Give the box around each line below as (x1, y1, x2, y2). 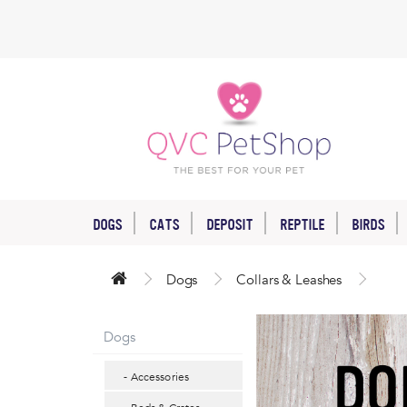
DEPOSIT (206, 215, 253, 233)
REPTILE (280, 215, 324, 233)
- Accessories (115, 369, 190, 384)
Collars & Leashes (236, 270, 342, 289)
